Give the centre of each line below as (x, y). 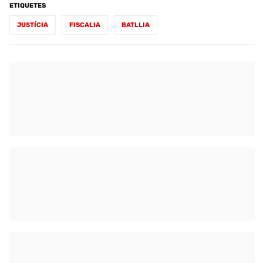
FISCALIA (85, 25)
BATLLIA (136, 25)
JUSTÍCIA (33, 25)
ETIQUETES (28, 5)
